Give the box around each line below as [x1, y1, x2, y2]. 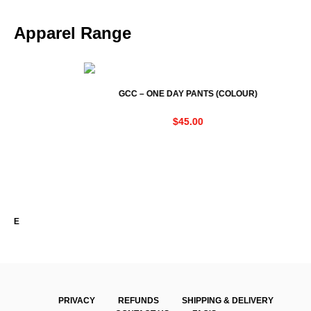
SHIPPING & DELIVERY [182, 295, 274, 305]
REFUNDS [118, 295, 159, 305]
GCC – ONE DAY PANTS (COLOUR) [92, 88, 232, 99]
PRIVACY [58, 295, 95, 305]
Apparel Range [14, 23, 131, 42]
